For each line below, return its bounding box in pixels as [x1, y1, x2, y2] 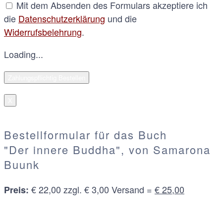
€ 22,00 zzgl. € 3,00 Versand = [29, 182, 155, 196]
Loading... [4, 47, 43, 60]
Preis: [4, 183, 29, 196]
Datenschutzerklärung [18, 11, 105, 25]
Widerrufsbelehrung [4, 25, 82, 38]
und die [105, 11, 137, 25]
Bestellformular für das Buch [4, 126, 167, 142]
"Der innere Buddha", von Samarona [4, 141, 211, 157]
